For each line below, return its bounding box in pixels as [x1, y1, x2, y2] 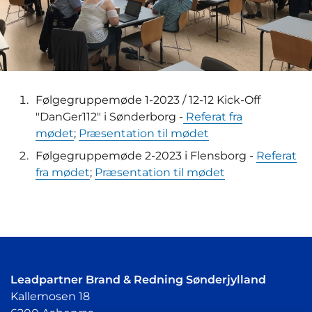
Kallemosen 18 [10, 289, 90, 303]
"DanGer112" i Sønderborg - [36, 109, 183, 123]
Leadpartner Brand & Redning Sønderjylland [10, 272, 266, 286]
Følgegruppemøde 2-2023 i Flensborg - [36, 148, 256, 162]
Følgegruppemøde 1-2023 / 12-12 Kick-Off [36, 93, 260, 107]
